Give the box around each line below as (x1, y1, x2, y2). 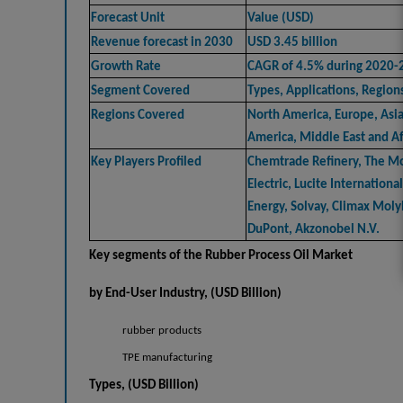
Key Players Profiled (91, 155, 201, 169)
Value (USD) (247, 11, 314, 25)
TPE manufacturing (122, 351, 213, 363)
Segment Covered (91, 84, 190, 98)
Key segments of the (89, 248, 205, 263)
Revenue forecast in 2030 (91, 35, 233, 49)
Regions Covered (91, 108, 184, 122)
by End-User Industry (89, 286, 204, 300)
